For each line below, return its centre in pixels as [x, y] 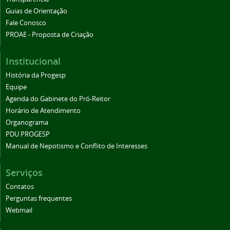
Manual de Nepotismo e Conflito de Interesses [76, 146]
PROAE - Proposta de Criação [50, 34]
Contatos [20, 186]
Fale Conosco [26, 23]
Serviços [24, 172]
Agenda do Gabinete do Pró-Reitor [58, 99]
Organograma [27, 122]
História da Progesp [36, 75]
